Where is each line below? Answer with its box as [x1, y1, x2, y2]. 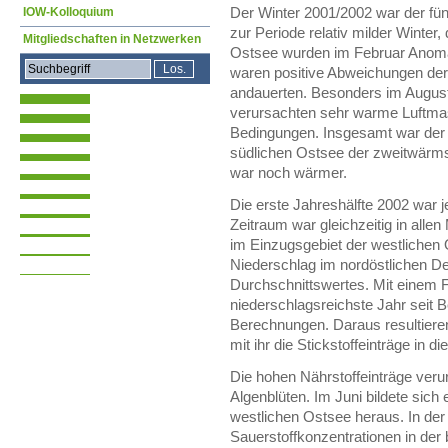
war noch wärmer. [230, 165, 347, 182]
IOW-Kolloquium [23, 5, 114, 19]
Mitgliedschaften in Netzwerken [23, 32, 201, 46]
